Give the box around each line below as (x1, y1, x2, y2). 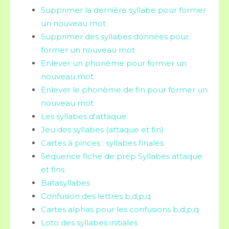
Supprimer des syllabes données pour (41, 32, 189, 41)
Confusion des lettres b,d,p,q (41, 191, 151, 201)
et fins (41, 165, 64, 174)
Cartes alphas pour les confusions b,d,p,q (41, 204, 199, 214)
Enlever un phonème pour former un (41, 58, 187, 68)
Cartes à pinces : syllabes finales (41, 138, 164, 148)
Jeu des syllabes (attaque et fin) (41, 125, 164, 134)
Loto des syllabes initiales (41, 218, 138, 227)
